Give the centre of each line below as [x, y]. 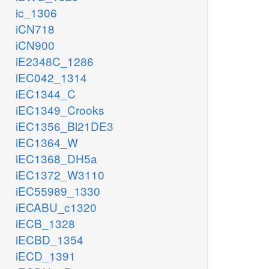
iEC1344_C [46, 94]
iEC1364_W [47, 142]
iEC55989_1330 [58, 191]
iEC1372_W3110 [60, 175]
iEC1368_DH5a [56, 159]
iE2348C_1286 [55, 61]
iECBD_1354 [50, 240]
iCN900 [35, 45]
